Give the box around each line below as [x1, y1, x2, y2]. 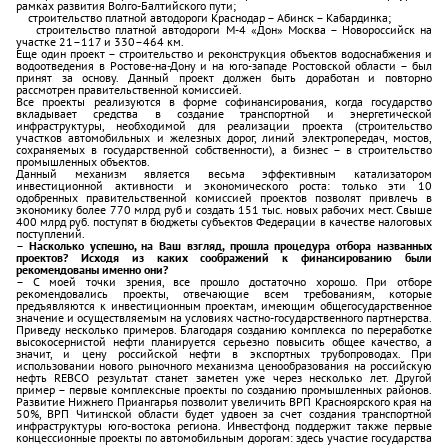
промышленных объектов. [16, 154, 150, 169]
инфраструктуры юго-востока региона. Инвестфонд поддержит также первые [16, 418, 432, 433]
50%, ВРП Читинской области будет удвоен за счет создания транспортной [16, 406, 432, 421]
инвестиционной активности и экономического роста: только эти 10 [16, 178, 432, 193]
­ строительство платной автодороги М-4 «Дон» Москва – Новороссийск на [16, 22, 432, 37]
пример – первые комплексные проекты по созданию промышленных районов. [16, 382, 432, 397]
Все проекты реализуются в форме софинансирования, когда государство [16, 94, 432, 109]
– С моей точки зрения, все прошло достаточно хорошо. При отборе [16, 274, 432, 289]
